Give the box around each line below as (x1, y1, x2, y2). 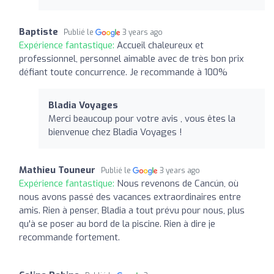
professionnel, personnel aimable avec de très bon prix (19, 52, 244, 65)
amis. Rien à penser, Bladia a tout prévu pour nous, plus (19, 204, 245, 217)
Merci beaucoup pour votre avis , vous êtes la (48, 112, 235, 125)
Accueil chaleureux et (117, 39, 204, 51)
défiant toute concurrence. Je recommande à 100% (19, 65, 228, 78)
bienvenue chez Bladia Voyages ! (48, 125, 182, 138)
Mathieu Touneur (19, 163, 95, 176)
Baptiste (19, 25, 58, 38)
